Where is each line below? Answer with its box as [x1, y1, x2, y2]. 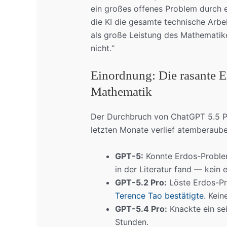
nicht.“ [90, 43, 115, 53]
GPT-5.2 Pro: [115, 177, 167, 187]
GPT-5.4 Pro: [115, 203, 167, 214]
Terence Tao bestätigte [115, 190, 204, 201]
